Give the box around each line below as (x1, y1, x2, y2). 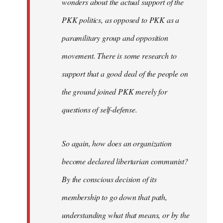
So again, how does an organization (62, 138, 172, 148)
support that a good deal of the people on (62, 68, 188, 79)
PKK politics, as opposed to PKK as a (62, 14, 180, 25)
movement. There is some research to (62, 50, 177, 61)
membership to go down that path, (62, 192, 167, 202)
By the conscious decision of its (62, 174, 157, 184)
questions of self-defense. (62, 104, 137, 114)
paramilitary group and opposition (62, 32, 168, 43)
